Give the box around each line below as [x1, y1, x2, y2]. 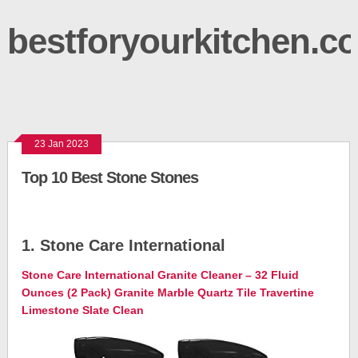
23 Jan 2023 [34, 138, 89, 149]
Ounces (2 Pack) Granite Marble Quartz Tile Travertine [22, 286, 315, 299]
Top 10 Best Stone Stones [22, 169, 199, 186]
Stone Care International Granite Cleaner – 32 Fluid [22, 268, 300, 281]
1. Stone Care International [22, 237, 226, 254]
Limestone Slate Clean [22, 304, 145, 316]
